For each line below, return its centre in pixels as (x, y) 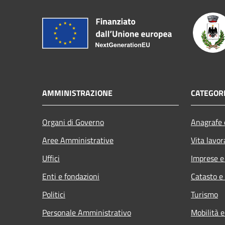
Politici (54, 194)
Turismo (204, 194)
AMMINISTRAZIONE (77, 93)
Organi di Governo (73, 122)
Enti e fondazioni (71, 176)
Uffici (51, 158)
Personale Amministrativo (87, 212)
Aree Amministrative (78, 140)
